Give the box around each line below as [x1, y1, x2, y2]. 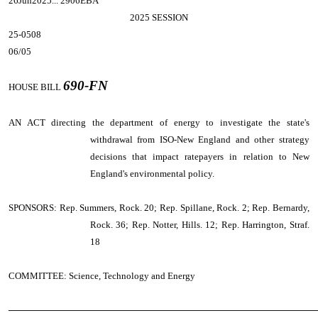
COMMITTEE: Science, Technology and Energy [9, 270, 195, 281]
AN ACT [9, 117, 45, 128]
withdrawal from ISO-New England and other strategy [89, 134, 309, 145]
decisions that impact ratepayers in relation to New [89, 151, 309, 162]
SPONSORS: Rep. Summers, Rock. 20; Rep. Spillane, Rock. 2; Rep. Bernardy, [9, 202, 309, 213]
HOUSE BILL [9, 82, 63, 92]
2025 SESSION [130, 12, 188, 23]
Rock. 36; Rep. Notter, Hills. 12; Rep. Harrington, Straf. [89, 219, 309, 230]
